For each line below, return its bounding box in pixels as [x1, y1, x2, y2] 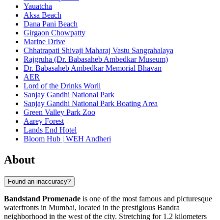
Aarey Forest [24, 117, 64, 126]
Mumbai [49, 203, 75, 212]
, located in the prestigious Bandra [75, 203, 180, 212]
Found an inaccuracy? [8, 177, 71, 185]
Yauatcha [24, 2, 52, 11]
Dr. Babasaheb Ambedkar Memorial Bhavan [24, 64, 162, 73]
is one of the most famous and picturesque [81, 194, 212, 203]
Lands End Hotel [24, 126, 77, 135]
